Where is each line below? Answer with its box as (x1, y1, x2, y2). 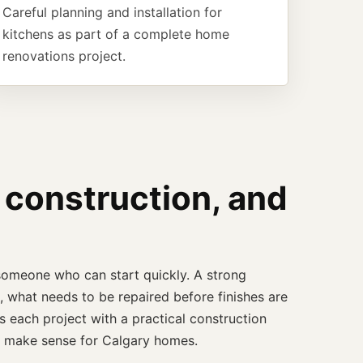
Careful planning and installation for (2, 4, 222, 20)
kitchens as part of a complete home (2, 26, 229, 42)
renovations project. (2, 48, 126, 64)
